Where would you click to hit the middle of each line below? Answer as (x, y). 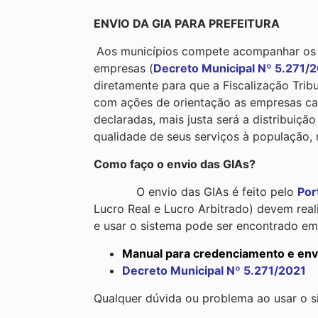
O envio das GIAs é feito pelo (196, 191)
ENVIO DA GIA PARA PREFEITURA (187, 23)
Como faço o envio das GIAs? (175, 164)
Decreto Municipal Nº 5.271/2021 (214, 270)
